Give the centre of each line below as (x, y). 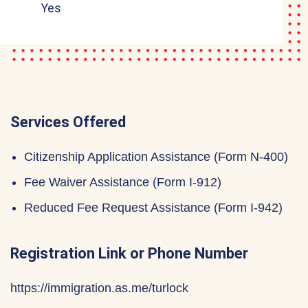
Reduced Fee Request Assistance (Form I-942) (153, 208)
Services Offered (68, 122)
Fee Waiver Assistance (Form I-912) (123, 182)
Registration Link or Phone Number (129, 253)
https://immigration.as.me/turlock (99, 288)
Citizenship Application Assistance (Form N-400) (156, 157)
